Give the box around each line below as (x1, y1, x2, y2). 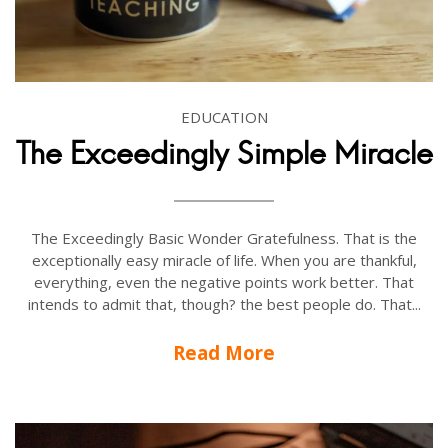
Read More (173, 340, 275, 366)
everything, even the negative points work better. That (34, 272, 414, 293)
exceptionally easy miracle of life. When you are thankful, (31, 250, 417, 271)
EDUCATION (180, 107, 268, 128)
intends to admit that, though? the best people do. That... (27, 294, 421, 315)
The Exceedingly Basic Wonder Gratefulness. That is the (31, 228, 417, 249)
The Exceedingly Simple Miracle (15, 135, 433, 173)
